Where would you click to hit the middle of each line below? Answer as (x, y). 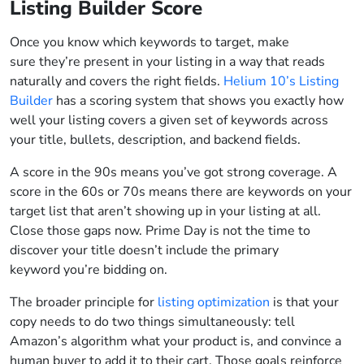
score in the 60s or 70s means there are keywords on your (181, 192)
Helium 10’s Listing (281, 82)
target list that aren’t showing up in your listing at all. (165, 212)
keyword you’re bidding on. (90, 270)
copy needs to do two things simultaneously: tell (152, 322)
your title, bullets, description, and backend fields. (157, 140)
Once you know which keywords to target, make (149, 43)
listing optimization (214, 303)
